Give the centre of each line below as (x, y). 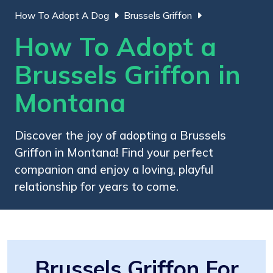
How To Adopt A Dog (62, 15)
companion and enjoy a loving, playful (114, 169)
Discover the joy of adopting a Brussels (120, 135)
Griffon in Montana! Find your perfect (114, 152)
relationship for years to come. (97, 186)
